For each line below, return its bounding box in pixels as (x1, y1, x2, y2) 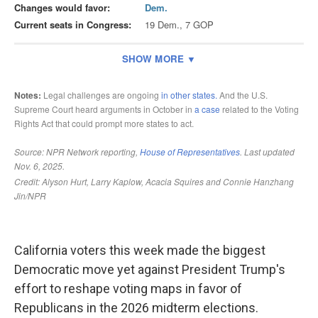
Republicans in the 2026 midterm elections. (14, 300, 258, 315)
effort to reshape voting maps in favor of (14, 281, 242, 296)
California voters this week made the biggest (14, 243, 265, 258)
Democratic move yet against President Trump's (14, 262, 285, 277)
